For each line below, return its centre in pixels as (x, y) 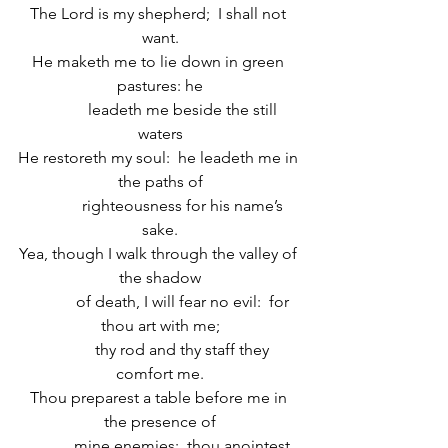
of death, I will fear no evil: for (160, 301)
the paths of (160, 181)
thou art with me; (160, 325)
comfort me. (160, 373)
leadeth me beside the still (160, 109)
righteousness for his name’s (160, 205)
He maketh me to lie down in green (160, 61)
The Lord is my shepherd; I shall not (160, 13)
